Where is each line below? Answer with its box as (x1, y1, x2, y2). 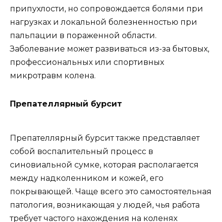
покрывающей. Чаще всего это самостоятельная (10, 187, 212, 197)
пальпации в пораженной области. (10, 31, 157, 40)
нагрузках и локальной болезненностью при (10, 17, 197, 27)
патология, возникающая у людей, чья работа (10, 200, 200, 210)
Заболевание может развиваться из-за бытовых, (10, 44, 209, 54)
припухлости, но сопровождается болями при (10, 4, 203, 13)
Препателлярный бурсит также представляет (10, 133, 200, 143)
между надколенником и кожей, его (10, 173, 164, 183)
